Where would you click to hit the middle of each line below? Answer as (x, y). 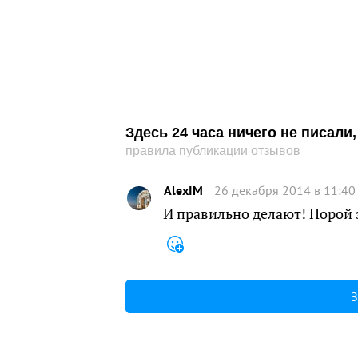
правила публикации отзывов (213, 151)
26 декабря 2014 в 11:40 (285, 190)
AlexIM (183, 190)
